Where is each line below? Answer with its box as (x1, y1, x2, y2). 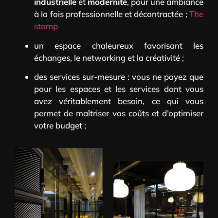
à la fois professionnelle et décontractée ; (34, 9, 189, 19)
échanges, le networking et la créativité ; (34, 52, 184, 63)
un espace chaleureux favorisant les (34, 40, 203, 51)
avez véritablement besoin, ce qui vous (34, 95, 203, 106)
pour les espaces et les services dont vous (34, 83, 203, 94)
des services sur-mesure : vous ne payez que (34, 71, 203, 82)
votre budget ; (34, 120, 86, 130)
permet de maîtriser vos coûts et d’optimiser (34, 108, 203, 118)
